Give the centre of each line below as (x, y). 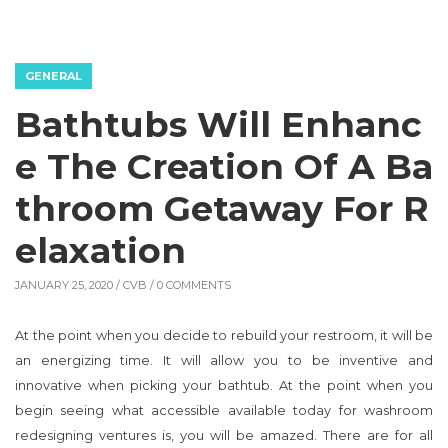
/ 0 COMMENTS (189, 285)
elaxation (100, 251)
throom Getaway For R (222, 209)
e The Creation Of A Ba (224, 167)
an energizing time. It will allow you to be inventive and (224, 361)
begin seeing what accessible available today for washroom (224, 411)
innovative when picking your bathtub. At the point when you (224, 386)
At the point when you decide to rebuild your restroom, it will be (224, 336)
